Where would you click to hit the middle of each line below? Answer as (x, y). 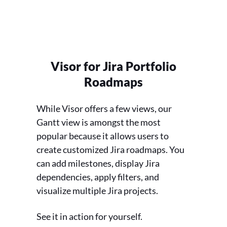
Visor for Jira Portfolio (113, 66)
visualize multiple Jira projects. (97, 191)
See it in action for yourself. (89, 217)
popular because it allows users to (103, 136)
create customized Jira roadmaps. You (110, 150)
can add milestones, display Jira (98, 163)
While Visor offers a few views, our (104, 109)
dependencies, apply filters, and (98, 177)
